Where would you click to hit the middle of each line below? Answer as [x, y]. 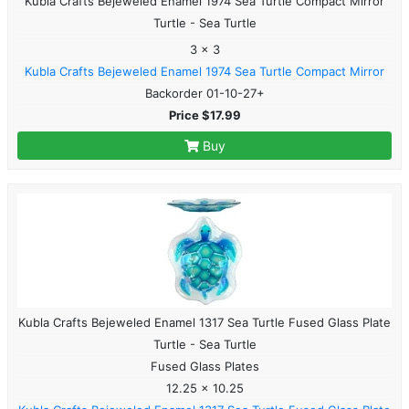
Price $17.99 [204, 115]
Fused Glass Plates [204, 366]
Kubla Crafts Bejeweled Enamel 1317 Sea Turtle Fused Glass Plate [204, 322]
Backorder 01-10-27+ [204, 93]
